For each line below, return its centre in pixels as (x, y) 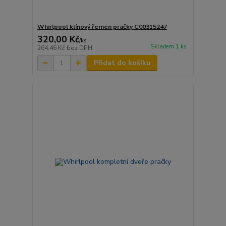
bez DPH (79, 48)
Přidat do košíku (122, 63)
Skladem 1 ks (168, 47)
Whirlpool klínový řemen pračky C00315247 (102, 27)
